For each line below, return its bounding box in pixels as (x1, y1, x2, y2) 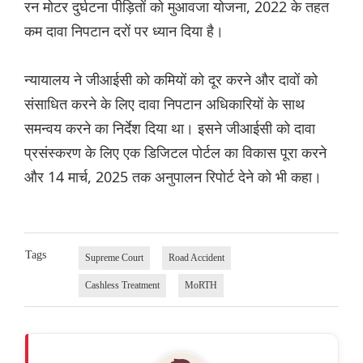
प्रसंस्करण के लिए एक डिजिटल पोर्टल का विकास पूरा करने (24, 143, 327, 163)
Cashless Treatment (84, 280, 160, 292)
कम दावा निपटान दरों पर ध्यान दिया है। (24, 21, 224, 41)
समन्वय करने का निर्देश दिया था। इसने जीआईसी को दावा (24, 118, 315, 139)
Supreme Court (84, 252, 143, 264)
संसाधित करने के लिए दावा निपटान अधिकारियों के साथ (24, 94, 305, 114)
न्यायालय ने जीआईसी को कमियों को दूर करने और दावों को (24, 70, 318, 90)
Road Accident (168, 252, 224, 264)
